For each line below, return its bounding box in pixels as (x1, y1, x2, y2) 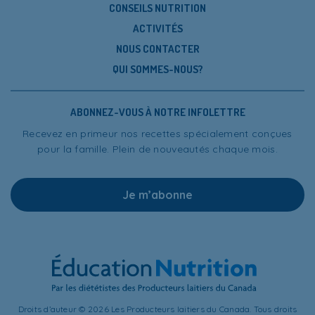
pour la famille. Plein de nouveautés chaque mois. (37, 142, 278, 155)
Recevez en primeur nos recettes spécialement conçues (22, 127, 292, 140)
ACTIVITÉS (132, 21, 183, 35)
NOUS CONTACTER (115, 41, 200, 56)
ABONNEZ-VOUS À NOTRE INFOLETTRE (70, 105, 245, 119)
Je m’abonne (122, 187, 193, 202)
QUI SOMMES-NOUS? (112, 62, 203, 76)
